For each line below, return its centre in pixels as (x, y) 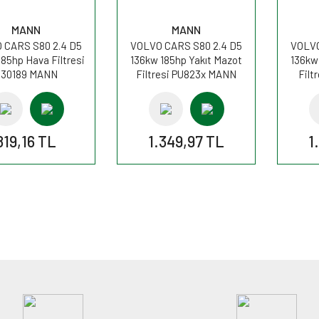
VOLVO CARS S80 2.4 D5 (186, 45)
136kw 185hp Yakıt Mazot (186, 59)
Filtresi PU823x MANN (186, 74)
